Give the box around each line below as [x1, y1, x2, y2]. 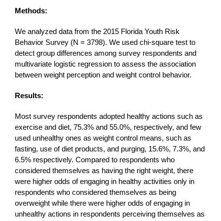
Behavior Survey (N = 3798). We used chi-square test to [14, 38, 195, 47]
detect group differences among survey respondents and [14, 49, 196, 58]
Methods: [14, 6, 47, 15]
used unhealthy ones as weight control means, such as [14, 134, 191, 143]
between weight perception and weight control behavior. [14, 71, 191, 79]
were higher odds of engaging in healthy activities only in [14, 177, 194, 186]
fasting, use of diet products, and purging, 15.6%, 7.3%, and [14, 145, 205, 153]
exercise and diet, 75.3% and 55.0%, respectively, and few [14, 123, 201, 132]
